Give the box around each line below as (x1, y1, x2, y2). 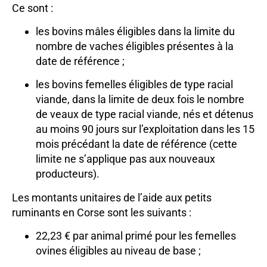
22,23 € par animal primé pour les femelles (36, 229, 236, 243)
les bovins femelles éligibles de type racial (36, 78, 233, 91)
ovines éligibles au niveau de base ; (36, 244, 201, 257)
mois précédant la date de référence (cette (36, 138, 237, 151)
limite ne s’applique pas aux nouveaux (36, 153, 215, 166)
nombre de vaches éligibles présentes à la (36, 39, 234, 52)
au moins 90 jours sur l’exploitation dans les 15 (36, 123, 254, 136)
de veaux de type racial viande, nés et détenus (36, 108, 253, 121)
